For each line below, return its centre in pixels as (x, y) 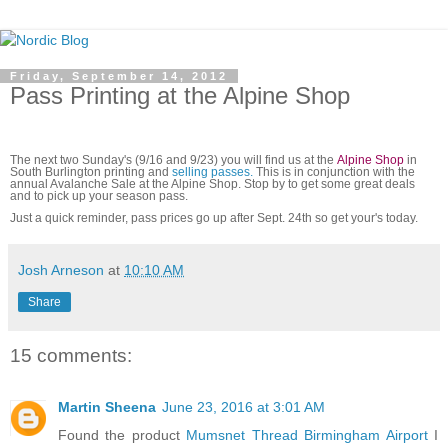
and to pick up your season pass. (100, 195)
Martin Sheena (107, 407)
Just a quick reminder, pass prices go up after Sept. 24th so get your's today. (214, 217)
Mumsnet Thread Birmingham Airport (307, 435)
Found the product (122, 435)
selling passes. (212, 171)
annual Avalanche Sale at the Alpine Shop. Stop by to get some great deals (212, 183)
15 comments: (71, 355)
